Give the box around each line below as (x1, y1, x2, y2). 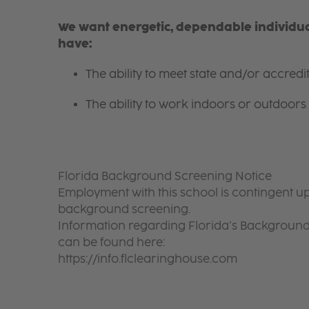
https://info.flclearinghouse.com (57, 252, 237, 266)
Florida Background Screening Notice (57, 169, 272, 183)
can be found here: (57, 235, 165, 249)
